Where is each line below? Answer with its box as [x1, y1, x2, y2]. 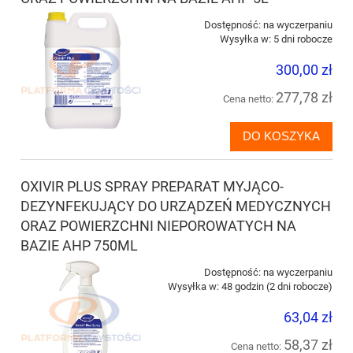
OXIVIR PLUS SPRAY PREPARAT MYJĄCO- [20, 177, 284, 195]
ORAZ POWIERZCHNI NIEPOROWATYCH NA [20, 217, 296, 234]
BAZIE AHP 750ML [20, 236, 138, 254]
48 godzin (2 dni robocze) [221, 280, 333, 292]
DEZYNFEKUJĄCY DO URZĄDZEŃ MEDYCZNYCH [20, 197, 331, 214]
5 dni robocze [273, 32, 333, 45]
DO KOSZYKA [243, 129, 320, 143]
